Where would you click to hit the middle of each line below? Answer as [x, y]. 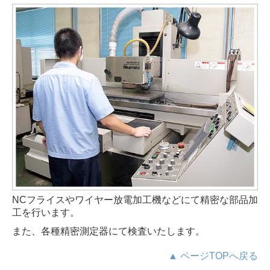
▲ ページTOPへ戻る [213, 256]
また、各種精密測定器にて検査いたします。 [110, 231]
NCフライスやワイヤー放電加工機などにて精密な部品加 [135, 200]
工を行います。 [46, 213]
